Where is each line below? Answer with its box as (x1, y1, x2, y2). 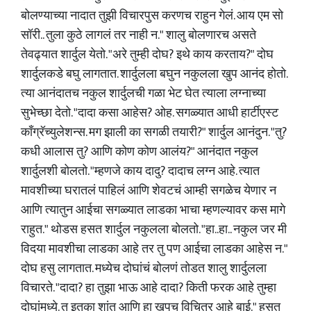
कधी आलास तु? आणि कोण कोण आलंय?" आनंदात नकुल (21, 142, 258, 162)
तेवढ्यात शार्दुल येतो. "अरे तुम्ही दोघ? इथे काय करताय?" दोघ (21, 44, 274, 65)
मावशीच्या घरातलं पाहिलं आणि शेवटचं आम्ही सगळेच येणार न (21, 180, 276, 201)
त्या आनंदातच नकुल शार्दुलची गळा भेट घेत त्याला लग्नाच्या (21, 83, 266, 104)
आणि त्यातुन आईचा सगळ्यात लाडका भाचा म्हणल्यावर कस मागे (21, 200, 285, 221)
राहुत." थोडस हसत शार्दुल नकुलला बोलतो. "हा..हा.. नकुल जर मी (21, 219, 287, 240)
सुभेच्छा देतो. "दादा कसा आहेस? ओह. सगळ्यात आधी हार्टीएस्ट (21, 103, 278, 124)
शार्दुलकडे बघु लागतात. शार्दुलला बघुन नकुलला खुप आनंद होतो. (21, 64, 287, 85)
